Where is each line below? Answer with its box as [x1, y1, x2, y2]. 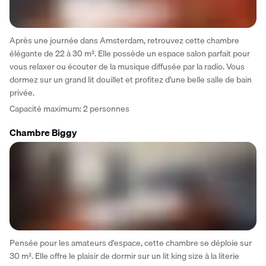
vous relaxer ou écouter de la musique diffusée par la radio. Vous [9, 59, 245, 73]
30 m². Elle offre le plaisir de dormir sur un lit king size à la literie [9, 249, 239, 263]
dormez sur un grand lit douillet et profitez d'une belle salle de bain [9, 72, 252, 86]
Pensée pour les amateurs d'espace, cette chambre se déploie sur [9, 236, 252, 250]
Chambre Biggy [9, 124, 77, 140]
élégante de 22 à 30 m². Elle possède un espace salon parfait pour [9, 46, 250, 60]
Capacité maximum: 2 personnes [9, 102, 129, 115]
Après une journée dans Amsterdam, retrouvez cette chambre [9, 33, 239, 47]
